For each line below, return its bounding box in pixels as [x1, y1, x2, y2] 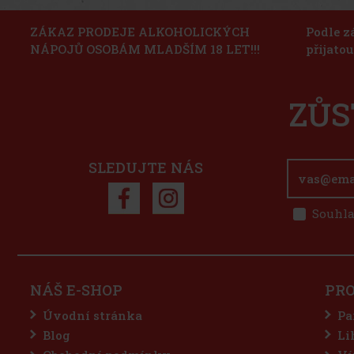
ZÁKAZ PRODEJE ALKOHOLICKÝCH [30, 24, 250, 40]
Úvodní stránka [43, 307, 142, 323]
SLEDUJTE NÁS [88, 158, 203, 178]
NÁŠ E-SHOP [30, 280, 122, 299]
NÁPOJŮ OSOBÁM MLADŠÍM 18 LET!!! [30, 41, 260, 58]
